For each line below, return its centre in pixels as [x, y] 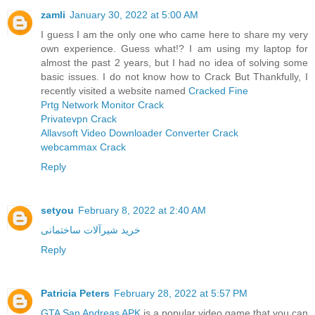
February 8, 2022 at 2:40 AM [142, 211]
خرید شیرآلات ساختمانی [91, 230]
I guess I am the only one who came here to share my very [174, 35]
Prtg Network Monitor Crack [102, 105]
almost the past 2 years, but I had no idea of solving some [174, 63]
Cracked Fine [218, 91]
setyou [57, 211]
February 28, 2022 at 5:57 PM [181, 293]
